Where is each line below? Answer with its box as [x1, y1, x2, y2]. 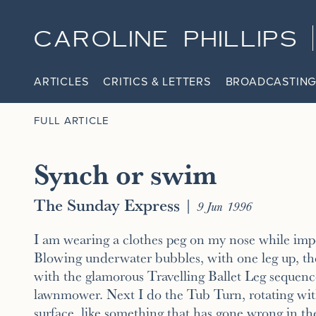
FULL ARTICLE [34, 114, 110, 127]
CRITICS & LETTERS [103, 75, 211, 89]
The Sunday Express [34, 192, 180, 217]
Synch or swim [34, 152, 217, 194]
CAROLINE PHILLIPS [34, 30, 299, 50]
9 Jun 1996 [197, 196, 252, 215]
